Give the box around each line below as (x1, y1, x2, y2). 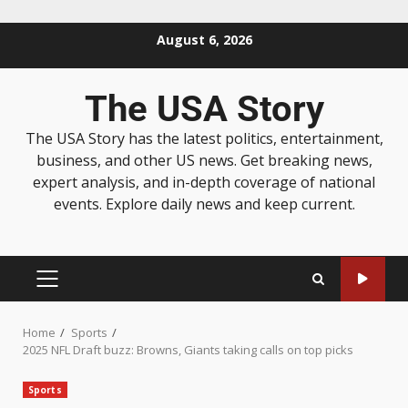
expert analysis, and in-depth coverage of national (33, 172, 375, 192)
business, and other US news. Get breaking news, (36, 150, 372, 170)
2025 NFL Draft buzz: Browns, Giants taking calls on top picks (23, 342, 353, 358)
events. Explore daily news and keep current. (53, 194, 355, 214)
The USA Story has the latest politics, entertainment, (25, 128, 383, 148)
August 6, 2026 (156, 30, 252, 48)
